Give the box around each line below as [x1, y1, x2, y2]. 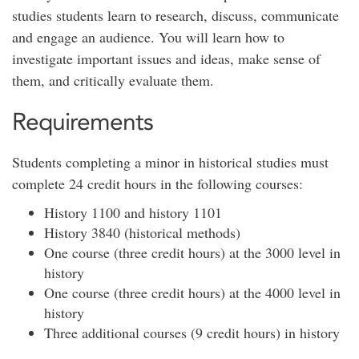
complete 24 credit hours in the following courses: [12, 174, 303, 193]
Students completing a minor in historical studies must [12, 152, 329, 171]
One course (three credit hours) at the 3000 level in [44, 243, 341, 262]
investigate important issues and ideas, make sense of [12, 49, 321, 68]
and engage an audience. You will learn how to [12, 27, 284, 46]
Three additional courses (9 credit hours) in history [44, 323, 340, 342]
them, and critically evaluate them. [12, 71, 214, 90]
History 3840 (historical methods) [44, 223, 240, 242]
